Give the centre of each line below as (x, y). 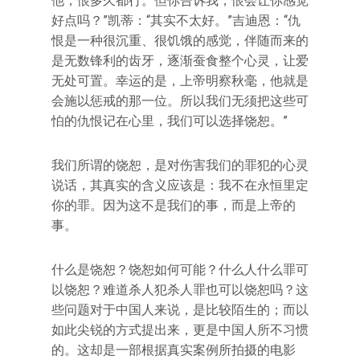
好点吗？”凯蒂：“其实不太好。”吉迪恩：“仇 (176, 20)
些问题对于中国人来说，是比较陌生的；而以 (180, 310)
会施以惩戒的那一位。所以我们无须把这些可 (180, 101)
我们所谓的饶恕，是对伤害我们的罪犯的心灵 (180, 165)
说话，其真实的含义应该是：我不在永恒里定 (180, 185)
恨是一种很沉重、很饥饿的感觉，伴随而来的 (180, 41)
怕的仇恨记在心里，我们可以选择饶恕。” (170, 121)
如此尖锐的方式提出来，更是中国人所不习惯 (180, 330)
